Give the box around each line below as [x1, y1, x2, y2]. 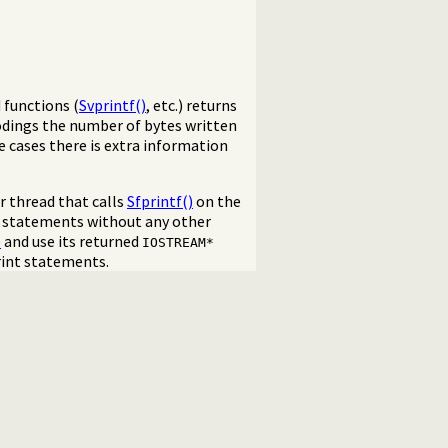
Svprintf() [79, 95, 146, 116]
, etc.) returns [146, 95, 237, 116]
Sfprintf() [127, 191, 193, 212]
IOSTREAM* [142, 235, 214, 251]
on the [193, 191, 241, 212]
